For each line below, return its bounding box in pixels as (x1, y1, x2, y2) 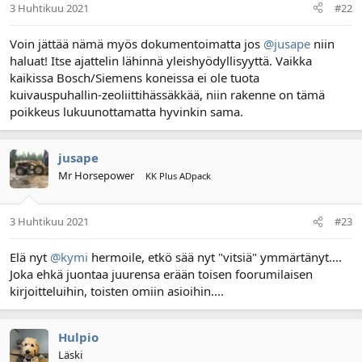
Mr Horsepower (58, 167, 134, 183)
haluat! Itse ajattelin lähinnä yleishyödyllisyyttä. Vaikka (10, 52, 312, 69)
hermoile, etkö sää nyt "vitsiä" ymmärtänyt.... (88, 249, 342, 265)
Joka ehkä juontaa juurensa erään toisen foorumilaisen (10, 266, 313, 282)
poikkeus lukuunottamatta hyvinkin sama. (10, 103, 243, 120)
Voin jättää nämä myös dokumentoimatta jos (10, 35, 263, 52)
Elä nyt (10, 249, 50, 265)
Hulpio (58, 329, 99, 345)
